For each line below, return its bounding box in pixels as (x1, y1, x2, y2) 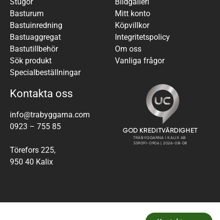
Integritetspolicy (115, 32, 170, 42)
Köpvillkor (115, 20, 149, 30)
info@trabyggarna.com (10, 110, 90, 119)
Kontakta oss (10, 87, 73, 100)
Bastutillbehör (10, 44, 58, 54)
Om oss (115, 44, 141, 54)
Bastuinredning (10, 20, 62, 30)
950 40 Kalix (10, 157, 53, 166)
